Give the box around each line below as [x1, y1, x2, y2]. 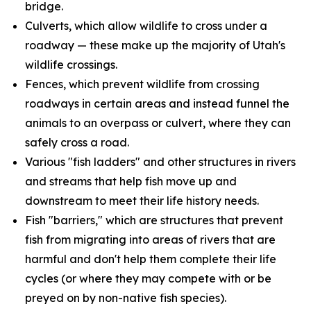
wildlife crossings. [25, 58, 117, 72]
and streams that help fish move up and [25, 174, 237, 188]
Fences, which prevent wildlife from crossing [25, 77, 260, 91]
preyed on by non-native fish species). [25, 291, 226, 305]
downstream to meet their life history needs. [25, 194, 259, 208]
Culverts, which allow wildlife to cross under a [25, 19, 267, 33]
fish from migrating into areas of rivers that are [25, 233, 276, 246]
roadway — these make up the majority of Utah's [25, 38, 285, 52]
